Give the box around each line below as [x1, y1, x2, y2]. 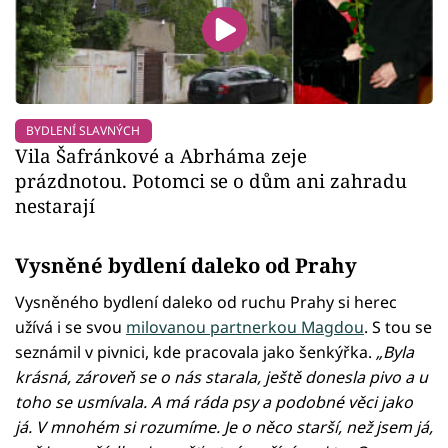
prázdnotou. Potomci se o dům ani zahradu [15, 168, 407, 194]
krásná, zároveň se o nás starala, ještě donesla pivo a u [15, 366, 428, 389]
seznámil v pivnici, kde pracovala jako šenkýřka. [15, 341, 372, 364]
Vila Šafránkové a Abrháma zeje [15, 143, 307, 169]
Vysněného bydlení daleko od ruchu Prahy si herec [15, 291, 397, 314]
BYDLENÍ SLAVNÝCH [26, 122, 141, 140]
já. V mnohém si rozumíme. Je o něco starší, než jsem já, [15, 416, 433, 439]
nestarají [15, 193, 95, 219]
